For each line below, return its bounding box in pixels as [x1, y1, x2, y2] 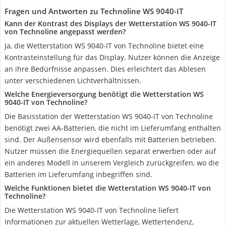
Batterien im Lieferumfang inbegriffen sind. [5, 169, 152, 179]
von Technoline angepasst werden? [5, 27, 126, 36]
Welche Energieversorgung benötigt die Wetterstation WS [5, 89, 204, 99]
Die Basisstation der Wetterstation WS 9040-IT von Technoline [5, 111, 213, 121]
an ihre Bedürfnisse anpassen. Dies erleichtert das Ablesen [5, 64, 206, 74]
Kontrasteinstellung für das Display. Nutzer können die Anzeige [5, 52, 220, 62]
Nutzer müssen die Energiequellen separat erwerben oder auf [5, 146, 216, 156]
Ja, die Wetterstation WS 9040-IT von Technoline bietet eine [5, 41, 204, 50]
